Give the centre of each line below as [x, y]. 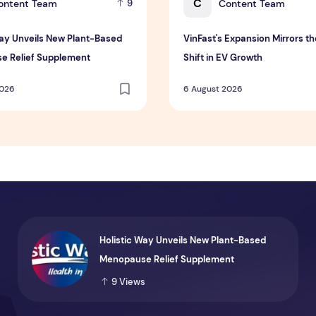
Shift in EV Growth [223, 57]
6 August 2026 [213, 89]
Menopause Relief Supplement [166, 259]
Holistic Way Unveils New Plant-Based [182, 240]
